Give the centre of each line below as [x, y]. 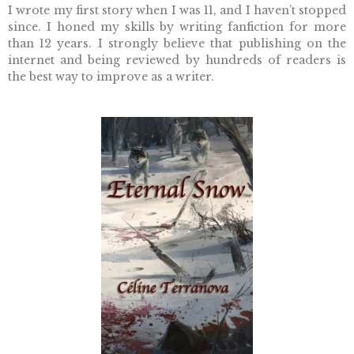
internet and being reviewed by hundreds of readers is [177, 60]
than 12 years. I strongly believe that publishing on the [177, 44]
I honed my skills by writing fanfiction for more [196, 27]
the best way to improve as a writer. [111, 77]
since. [27, 27]
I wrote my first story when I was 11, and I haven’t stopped [177, 11]
